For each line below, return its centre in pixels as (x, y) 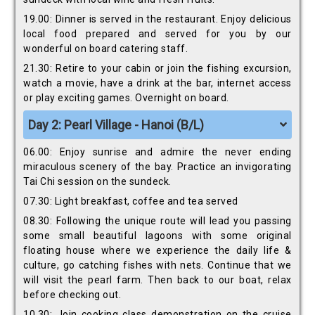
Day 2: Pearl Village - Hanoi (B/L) (116, 125)
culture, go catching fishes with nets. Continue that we (157, 265)
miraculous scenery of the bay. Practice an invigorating (157, 167)
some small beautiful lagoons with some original (157, 236)
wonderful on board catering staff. (106, 49)
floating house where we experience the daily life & (157, 251)
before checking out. (72, 295)
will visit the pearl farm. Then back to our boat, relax (157, 280)
